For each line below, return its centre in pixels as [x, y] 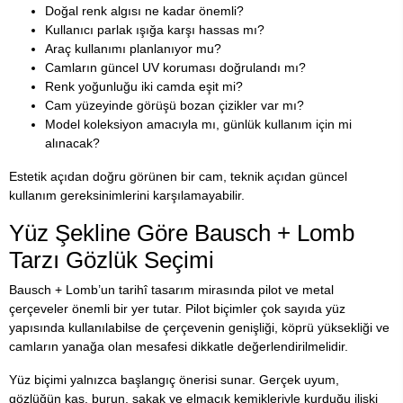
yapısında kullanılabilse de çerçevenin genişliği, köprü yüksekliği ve [199, 327]
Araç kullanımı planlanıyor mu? [133, 48]
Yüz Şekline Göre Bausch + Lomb [182, 233]
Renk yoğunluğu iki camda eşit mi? [144, 86]
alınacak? [72, 143]
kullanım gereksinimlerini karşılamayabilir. [127, 195]
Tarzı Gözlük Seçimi [112, 260]
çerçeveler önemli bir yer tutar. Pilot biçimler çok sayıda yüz [177, 308]
